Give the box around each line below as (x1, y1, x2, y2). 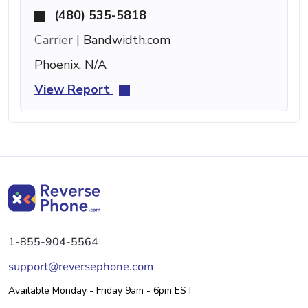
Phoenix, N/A (34, 56, 107, 73)
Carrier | (34, 31, 80, 48)
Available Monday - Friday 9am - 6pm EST (8, 283, 193, 297)
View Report (34, 80, 113, 98)
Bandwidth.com (80, 31, 170, 48)
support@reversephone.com (8, 258, 153, 274)
